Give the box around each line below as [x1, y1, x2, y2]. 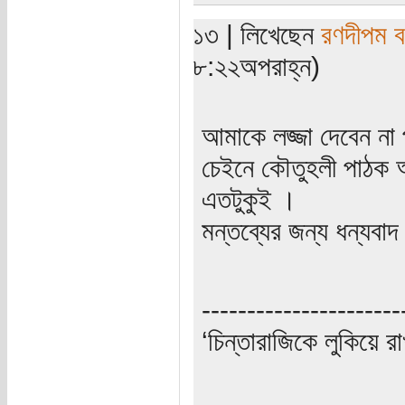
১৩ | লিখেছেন [193, 18, 322, 50]
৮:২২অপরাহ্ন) [193, 50, 321, 81]
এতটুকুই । [202, 183, 297, 214]
